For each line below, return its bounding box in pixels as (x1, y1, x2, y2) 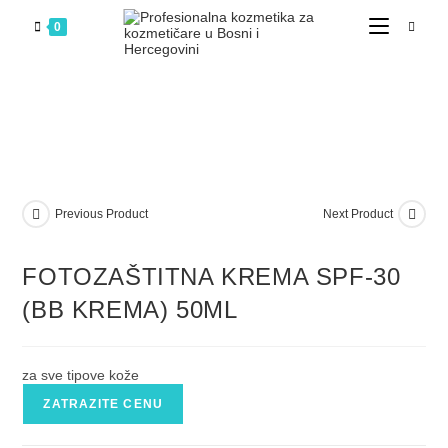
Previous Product (55, 207, 149, 221)
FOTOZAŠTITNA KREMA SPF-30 (22, 263, 401, 291)
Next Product (322, 207, 393, 221)
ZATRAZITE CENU (43, 397, 164, 412)
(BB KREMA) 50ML (22, 296, 238, 324)
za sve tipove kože (22, 367, 140, 384)
